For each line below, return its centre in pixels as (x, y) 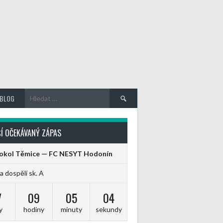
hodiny (34, 209)
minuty (71, 209)
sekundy (109, 209)
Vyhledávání (130, 94)
